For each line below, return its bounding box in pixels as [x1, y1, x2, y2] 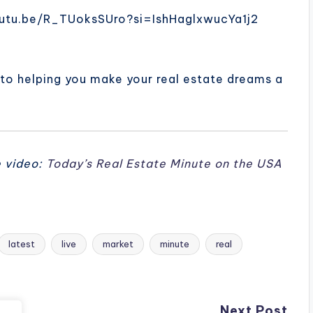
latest [8, 238, 35, 250]
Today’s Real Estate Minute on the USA [46, 156, 282, 171]
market [103, 238, 133, 250]
